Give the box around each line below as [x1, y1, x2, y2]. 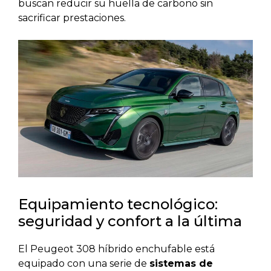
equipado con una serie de [18, 257, 149, 269]
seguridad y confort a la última [18, 212, 242, 230]
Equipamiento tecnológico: [18, 195, 218, 213]
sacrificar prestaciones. [18, 12, 126, 24]
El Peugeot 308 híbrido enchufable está [18, 243, 215, 255]
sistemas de [149, 257, 213, 269]
